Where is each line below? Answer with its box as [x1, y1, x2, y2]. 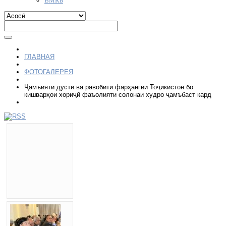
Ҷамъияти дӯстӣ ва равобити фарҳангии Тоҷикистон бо [24, 83, 193, 91]
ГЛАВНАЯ [24, 53, 54, 61]
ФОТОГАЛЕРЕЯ [24, 68, 73, 76]
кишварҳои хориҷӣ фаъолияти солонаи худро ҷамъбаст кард [24, 91, 211, 99]
